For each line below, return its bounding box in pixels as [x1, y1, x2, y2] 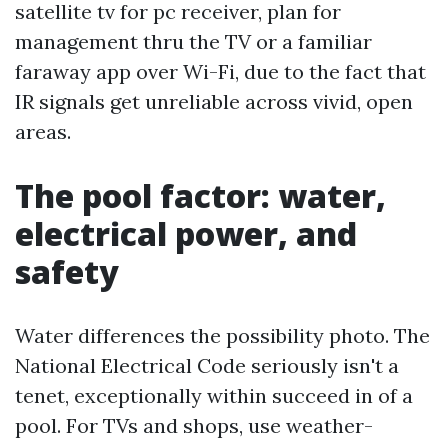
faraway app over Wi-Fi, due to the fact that [15, 59, 426, 84]
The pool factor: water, [15, 174, 386, 217]
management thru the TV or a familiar [15, 29, 372, 54]
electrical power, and [15, 212, 357, 255]
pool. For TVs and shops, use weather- [15, 413, 373, 438]
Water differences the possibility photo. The [15, 323, 430, 348]
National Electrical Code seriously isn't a [15, 353, 399, 378]
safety [15, 250, 119, 293]
